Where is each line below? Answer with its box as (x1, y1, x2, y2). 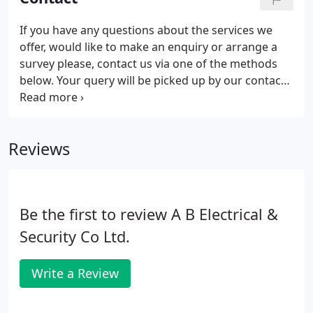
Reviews (8, 138, 70, 160)
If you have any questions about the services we (20, 22, 272, 38)
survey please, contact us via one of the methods (20, 56, 277, 71)
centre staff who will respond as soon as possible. (20, 89, 282, 105)
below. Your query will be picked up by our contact (20, 73, 285, 88)
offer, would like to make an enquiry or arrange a (20, 39, 277, 54)
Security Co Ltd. (20, 226, 130, 247)
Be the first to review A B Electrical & (20, 204, 278, 224)
